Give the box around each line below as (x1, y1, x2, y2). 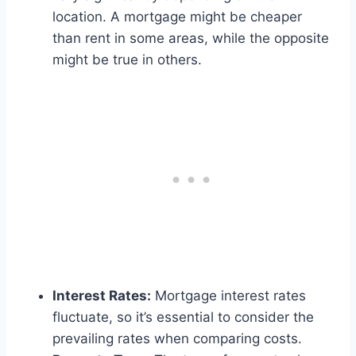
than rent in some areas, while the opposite (52, 30, 329, 47)
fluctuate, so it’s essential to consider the (52, 309, 314, 326)
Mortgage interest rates (151, 288, 306, 304)
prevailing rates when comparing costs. (52, 331, 302, 347)
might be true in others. (52, 52, 202, 68)
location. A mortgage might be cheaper (52, 9, 302, 25)
